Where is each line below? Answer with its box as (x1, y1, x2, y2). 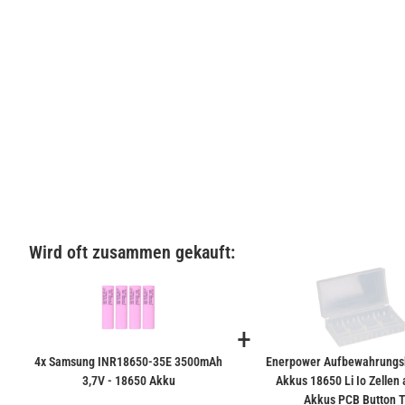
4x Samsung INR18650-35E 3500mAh (34, 354, 223, 370)
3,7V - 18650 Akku (81, 373, 175, 389)
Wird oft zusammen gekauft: (29, 241, 235, 264)
